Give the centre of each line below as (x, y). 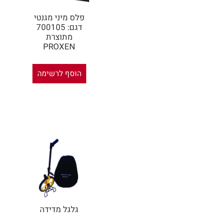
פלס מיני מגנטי (59, 18)
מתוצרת (59, 37)
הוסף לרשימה (59, 73)
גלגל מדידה (59, 210)
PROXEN (59, 47)
